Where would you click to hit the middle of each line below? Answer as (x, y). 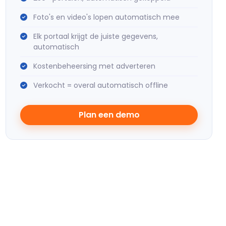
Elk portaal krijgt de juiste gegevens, (96, 36)
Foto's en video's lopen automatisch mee (106, 17)
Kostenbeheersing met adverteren (94, 66)
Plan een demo (109, 115)
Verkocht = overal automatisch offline (101, 85)
